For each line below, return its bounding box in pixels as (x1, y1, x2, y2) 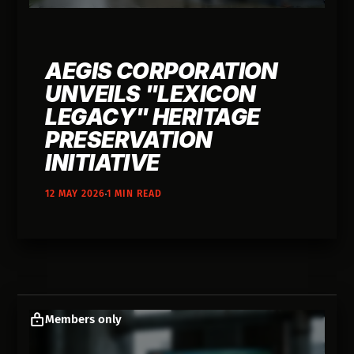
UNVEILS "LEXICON (45, 81, 256, 108)
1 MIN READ (107, 188, 163, 200)
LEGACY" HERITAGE (45, 104, 260, 131)
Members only (45, 312, 122, 327)
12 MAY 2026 (45, 188, 106, 200)
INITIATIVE (45, 149, 160, 177)
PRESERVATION (45, 126, 213, 154)
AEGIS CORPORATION (45, 58, 278, 85)
